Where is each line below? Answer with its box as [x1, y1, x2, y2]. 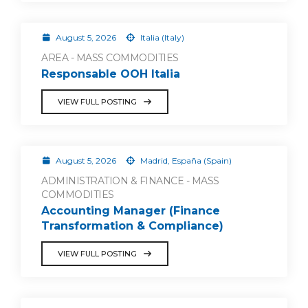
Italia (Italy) [137, 32, 184, 43]
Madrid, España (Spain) [137, 155, 232, 166]
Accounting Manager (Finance [41, 203, 220, 217]
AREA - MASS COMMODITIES [41, 52, 179, 64]
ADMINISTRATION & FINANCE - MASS [41, 174, 219, 187]
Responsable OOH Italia [41, 67, 180, 80]
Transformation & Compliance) [41, 219, 223, 232]
